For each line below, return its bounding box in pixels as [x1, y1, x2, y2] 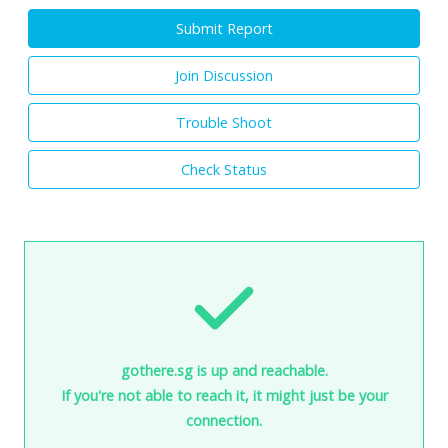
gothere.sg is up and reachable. [120, 360, 328, 380]
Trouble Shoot [176, 112, 272, 132]
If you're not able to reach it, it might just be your [60, 385, 388, 405]
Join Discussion [175, 65, 273, 85]
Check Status [181, 159, 267, 179]
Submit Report [175, 18, 273, 38]
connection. [186, 410, 262, 430]
